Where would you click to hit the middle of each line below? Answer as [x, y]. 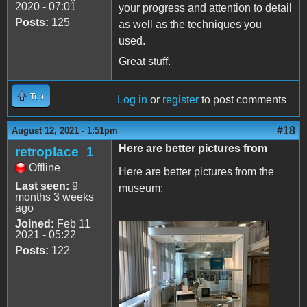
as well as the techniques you [190, 25]
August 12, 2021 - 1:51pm [65, 131]
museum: [141, 188]
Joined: [35, 224]
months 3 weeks [54, 197]
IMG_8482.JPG [172, 244]
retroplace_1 [54, 152]
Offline [45, 168]
